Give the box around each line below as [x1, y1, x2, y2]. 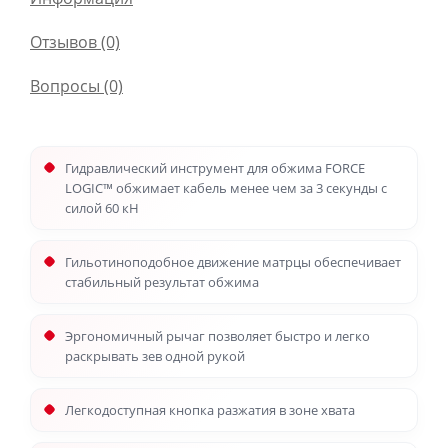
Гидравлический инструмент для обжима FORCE [65, 159, 365, 177]
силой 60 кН [65, 199, 139, 217]
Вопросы [30, 75, 100, 97]
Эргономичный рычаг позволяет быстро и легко [65, 327, 370, 345]
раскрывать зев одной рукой [65, 347, 245, 365]
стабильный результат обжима [65, 273, 259, 291]
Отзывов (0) [30, 31, 120, 53]
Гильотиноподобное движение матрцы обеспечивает [65, 253, 401, 271]
